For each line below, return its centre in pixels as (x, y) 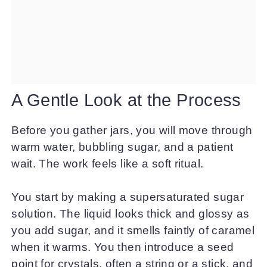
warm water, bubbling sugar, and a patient (122, 147)
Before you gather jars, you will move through (132, 130)
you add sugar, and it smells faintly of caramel (133, 231)
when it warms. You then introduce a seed (123, 247)
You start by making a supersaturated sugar (128, 197)
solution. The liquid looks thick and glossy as (131, 214)
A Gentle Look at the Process (126, 100)
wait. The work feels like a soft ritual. (108, 163)
